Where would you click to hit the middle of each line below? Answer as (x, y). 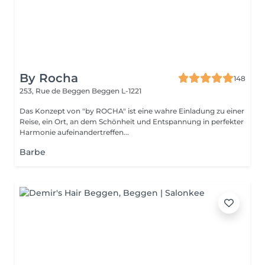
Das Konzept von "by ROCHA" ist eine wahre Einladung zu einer (132, 111)
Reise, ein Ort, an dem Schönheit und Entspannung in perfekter (132, 122)
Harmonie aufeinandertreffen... (74, 132)
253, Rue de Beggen (56, 91)
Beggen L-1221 (117, 91)
